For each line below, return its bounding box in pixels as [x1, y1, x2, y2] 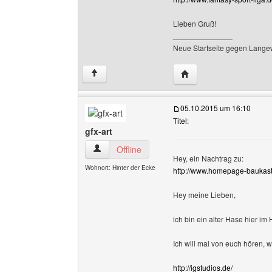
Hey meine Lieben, [173, 189, 236, 200]
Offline [117, 143, 141, 155]
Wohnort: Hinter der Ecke [85, 163, 155, 172]
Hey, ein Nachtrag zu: [173, 153, 243, 163]
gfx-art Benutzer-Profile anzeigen [92, 143, 219, 155]
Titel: [173, 115, 189, 126]
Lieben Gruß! [173, 18, 216, 29]
